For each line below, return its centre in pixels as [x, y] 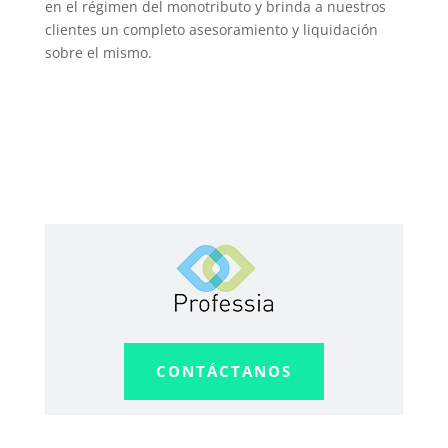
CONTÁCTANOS [223, 371]
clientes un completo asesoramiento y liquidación [211, 29]
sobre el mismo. [98, 52]
